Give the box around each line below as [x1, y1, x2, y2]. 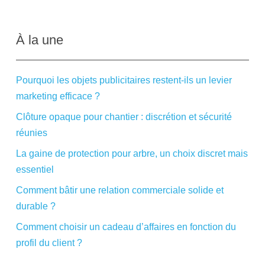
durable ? [16, 201, 56, 212]
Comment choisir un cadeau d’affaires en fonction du [16, 222, 236, 232]
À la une [16, 33, 63, 48]
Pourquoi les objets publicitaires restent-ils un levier [16, 75, 232, 86]
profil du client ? [16, 238, 82, 248]
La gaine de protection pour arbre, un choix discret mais [16, 148, 248, 159]
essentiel [16, 164, 54, 175]
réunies [16, 128, 47, 138]
